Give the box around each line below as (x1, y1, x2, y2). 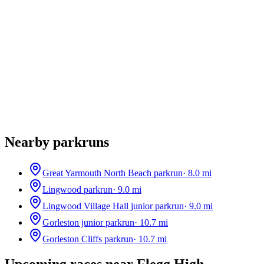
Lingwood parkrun (42, 184, 113, 194)
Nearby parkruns (5, 134, 109, 150)
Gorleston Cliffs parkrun (42, 233, 133, 244)
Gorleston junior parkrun (42, 217, 134, 227)
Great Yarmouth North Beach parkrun (42, 167, 183, 178)
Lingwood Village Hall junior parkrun (42, 200, 184, 211)
